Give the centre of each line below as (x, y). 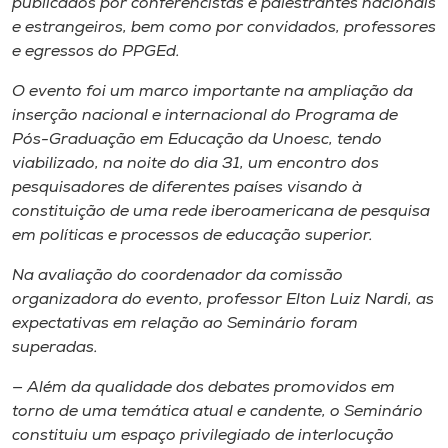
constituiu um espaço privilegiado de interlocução (203, 435)
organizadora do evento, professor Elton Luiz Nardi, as (223, 299)
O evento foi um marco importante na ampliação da (212, 91)
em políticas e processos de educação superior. (192, 235)
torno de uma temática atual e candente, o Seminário (217, 411)
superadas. (55, 347)
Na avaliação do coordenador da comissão (177, 275)
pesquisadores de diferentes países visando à (187, 187)
